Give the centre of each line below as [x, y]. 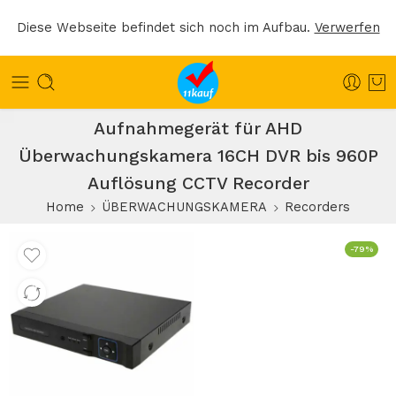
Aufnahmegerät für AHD [198, 129]
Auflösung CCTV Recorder [198, 183]
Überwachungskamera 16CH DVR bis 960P [198, 156]
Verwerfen [347, 28]
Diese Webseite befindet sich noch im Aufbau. [165, 28]
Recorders [317, 207]
